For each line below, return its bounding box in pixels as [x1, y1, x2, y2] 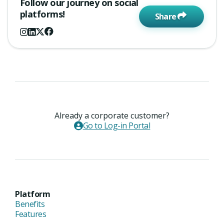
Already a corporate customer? [54, 110, 169, 121]
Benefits [15, 198, 45, 210]
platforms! [20, 7, 65, 20]
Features [15, 208, 46, 220]
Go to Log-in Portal [82, 120, 150, 131]
